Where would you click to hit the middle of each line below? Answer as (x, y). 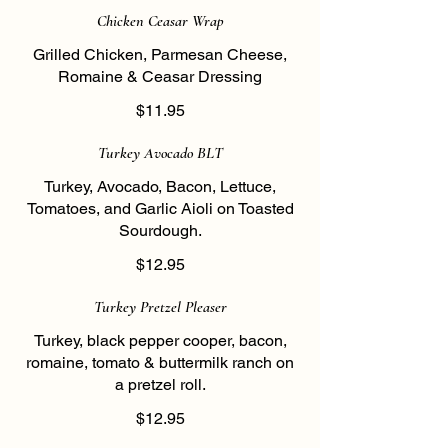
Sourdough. (160, 230)
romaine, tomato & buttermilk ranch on (160, 362)
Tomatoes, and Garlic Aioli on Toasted (160, 208)
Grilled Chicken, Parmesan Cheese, (160, 54)
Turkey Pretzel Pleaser (160, 307)
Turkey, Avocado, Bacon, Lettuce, (160, 186)
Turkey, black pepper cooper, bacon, (160, 340)
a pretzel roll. (160, 384)
